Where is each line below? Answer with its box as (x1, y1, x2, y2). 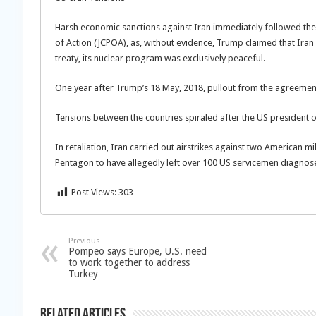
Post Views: (71, 187, 116, 197)
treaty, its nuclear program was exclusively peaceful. (55, 53, 265, 63)
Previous (68, 236, 100, 245)
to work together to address (68, 257, 190, 268)
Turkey (68, 268, 98, 279)
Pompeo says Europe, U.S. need (68, 245, 207, 257)
